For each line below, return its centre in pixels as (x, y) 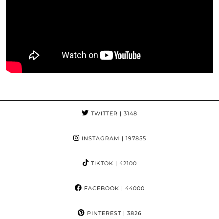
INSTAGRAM (99, 138)
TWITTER (103, 113)
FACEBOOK (100, 188)
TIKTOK (101, 163)
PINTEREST (103, 213)
